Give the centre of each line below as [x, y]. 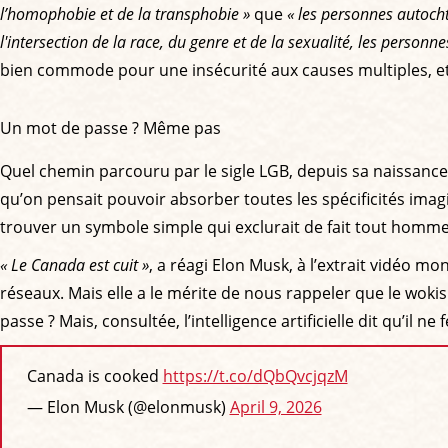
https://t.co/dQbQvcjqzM [255, 376]
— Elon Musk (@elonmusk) [128, 407]
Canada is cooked [94, 376]
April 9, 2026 [275, 407]
